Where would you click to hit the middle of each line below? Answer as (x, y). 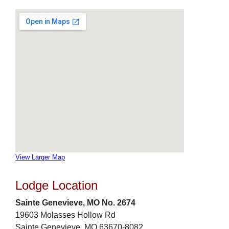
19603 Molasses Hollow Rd (65, 215)
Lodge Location (56, 185)
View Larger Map (40, 157)
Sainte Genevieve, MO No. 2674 (75, 203)
